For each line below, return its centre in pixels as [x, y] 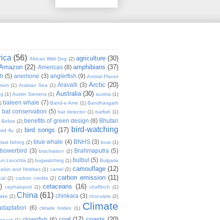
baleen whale [21, 102]
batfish [103, 111]
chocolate [100, 196]
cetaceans [58, 186]
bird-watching [95, 129]
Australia [68, 93]
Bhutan [109, 120]
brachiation [52, 151]
